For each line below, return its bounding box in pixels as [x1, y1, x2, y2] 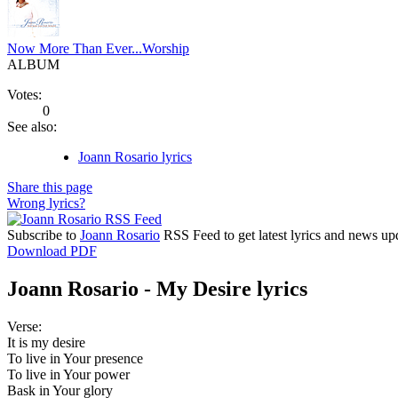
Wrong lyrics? [7, 195, 85, 211]
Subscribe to [7, 227, 80, 243]
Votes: [7, 86, 42, 102]
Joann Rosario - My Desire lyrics [7, 276, 307, 300]
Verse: [7, 318, 42, 334]
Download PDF [7, 243, 97, 259]
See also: [7, 118, 57, 134]
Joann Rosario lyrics [78, 148, 192, 164]
